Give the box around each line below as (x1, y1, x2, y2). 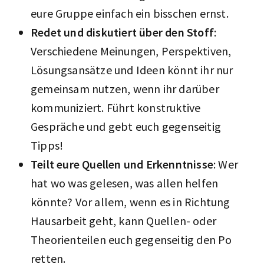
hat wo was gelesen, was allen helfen (31, 175, 219, 190)
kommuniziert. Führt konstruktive (31, 100, 201, 115)
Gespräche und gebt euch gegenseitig (31, 118, 222, 134)
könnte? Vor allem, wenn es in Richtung (31, 194, 230, 209)
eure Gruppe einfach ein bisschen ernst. (31, 5, 229, 21)
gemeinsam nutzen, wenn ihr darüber (31, 81, 219, 96)
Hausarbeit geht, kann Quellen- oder (31, 213, 217, 228)
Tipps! (31, 137, 64, 153)
